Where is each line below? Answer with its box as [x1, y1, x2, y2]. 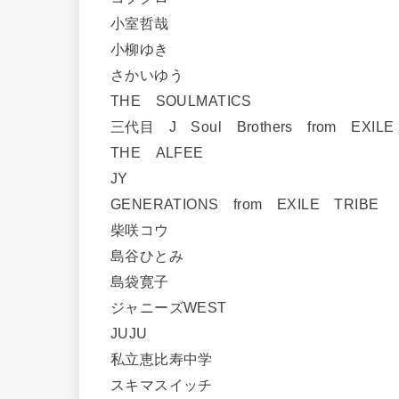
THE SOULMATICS [110, 92, 267, 109]
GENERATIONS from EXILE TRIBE [110, 195, 394, 212]
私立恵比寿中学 [110, 350, 228, 367]
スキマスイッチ [110, 376, 228, 393]
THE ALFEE [110, 143, 219, 160]
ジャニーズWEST [110, 298, 242, 315]
